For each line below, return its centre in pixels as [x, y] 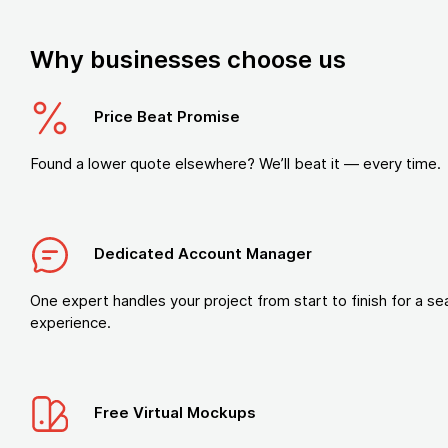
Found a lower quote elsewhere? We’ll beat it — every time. [235, 163]
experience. [70, 322]
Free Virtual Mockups [175, 413]
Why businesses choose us [188, 59]
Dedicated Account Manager [203, 254]
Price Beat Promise [167, 117]
